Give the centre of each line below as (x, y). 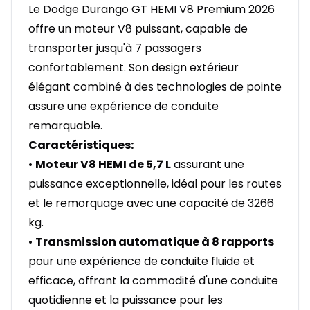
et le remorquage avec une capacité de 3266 (151, 203)
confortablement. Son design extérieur (134, 68)
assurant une (208, 165)
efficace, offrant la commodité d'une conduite (153, 281)
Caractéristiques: (81, 145)
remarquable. (65, 126)
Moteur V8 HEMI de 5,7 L (103, 165)
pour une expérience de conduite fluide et (142, 262)
